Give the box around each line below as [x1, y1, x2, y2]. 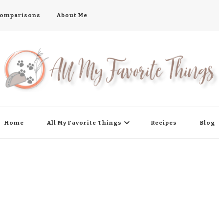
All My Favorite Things [46, 119, 122, 126]
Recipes [151, 119, 177, 126]
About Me [57, 12, 88, 19]
